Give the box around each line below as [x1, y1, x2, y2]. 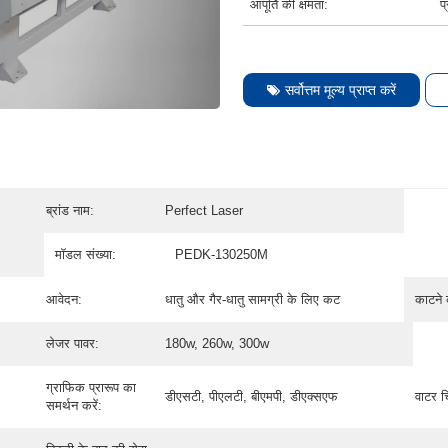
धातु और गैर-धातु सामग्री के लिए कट [165, 291, 341, 307]
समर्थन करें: [45, 397, 102, 413]
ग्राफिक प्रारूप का [45, 379, 136, 395]
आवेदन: [45, 291, 82, 307]
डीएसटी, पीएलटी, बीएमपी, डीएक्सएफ [165, 388, 339, 404]
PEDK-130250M [174, 247, 268, 263]
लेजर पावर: [45, 335, 99, 351]
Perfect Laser [165, 203, 244, 219]
